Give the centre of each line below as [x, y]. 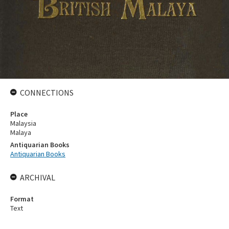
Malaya [21, 132]
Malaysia [23, 123]
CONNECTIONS [47, 93]
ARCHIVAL [38, 177]
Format [22, 199]
